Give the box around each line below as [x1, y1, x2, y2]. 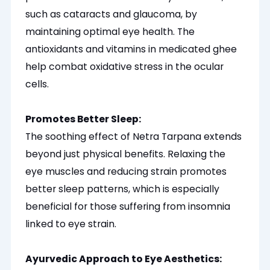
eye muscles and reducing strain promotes [25, 165, 227, 179]
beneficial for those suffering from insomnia [25, 199, 231, 214]
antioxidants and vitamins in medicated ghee [25, 42, 237, 57]
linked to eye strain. [25, 217, 117, 231]
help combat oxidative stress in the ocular [25, 60, 224, 74]
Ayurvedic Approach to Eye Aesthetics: [25, 252, 222, 266]
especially [172, 182, 220, 196]
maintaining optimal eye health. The [25, 25, 195, 39]
